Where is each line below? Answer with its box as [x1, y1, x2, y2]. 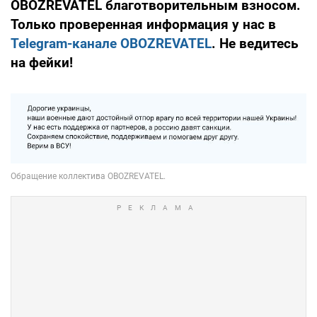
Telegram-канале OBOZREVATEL [11, 35, 212, 52]
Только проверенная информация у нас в [11, 16, 276, 33]
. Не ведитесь [212, 35, 299, 52]
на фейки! [11, 54, 73, 71]
